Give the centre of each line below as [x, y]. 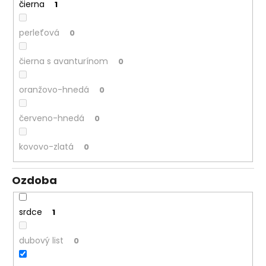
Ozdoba [34, 180]
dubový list [41, 241]
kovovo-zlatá [46, 146]
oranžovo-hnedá [54, 89]
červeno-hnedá [51, 118]
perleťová [39, 32]
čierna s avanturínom [63, 61]
